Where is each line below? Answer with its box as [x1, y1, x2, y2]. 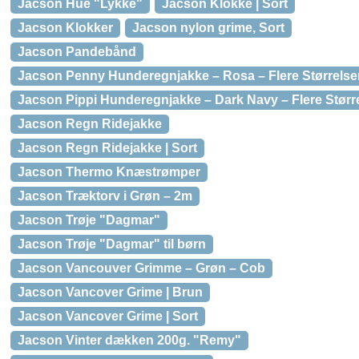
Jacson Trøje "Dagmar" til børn [18, 237, 206, 251]
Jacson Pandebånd [18, 45, 136, 58]
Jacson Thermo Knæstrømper [18, 165, 200, 179]
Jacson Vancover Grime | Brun [18, 285, 203, 299]
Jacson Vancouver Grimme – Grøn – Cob [18, 261, 265, 275]
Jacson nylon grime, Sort [132, 21, 284, 34]
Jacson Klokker [18, 21, 113, 34]
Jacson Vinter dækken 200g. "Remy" [18, 333, 241, 347]
